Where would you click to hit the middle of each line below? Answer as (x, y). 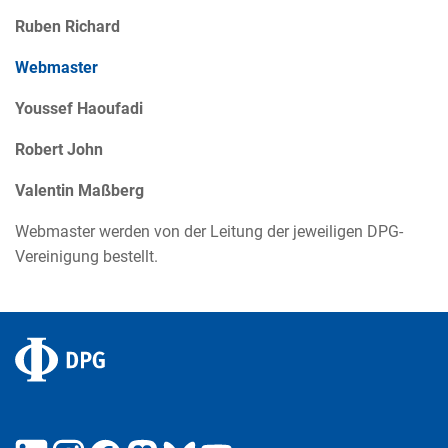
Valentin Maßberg (79, 190)
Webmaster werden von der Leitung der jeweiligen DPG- (209, 231)
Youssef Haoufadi (79, 108)
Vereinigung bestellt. (86, 256)
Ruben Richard (67, 26)
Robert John (59, 149)
